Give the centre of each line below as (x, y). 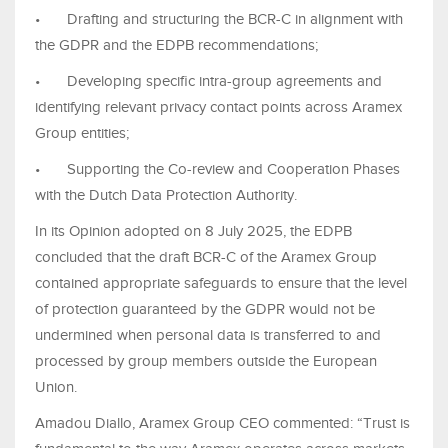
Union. (58, 387)
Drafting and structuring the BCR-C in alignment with (235, 19)
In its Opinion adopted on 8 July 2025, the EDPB (193, 231)
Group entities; (82, 133)
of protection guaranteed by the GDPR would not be (205, 309)
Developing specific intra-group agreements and (224, 81)
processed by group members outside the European (206, 361)
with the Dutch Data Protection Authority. (166, 195)
